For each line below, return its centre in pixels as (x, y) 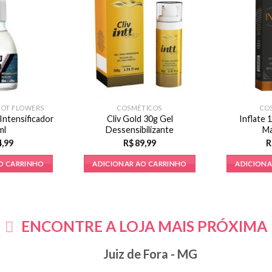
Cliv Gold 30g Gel (140, 118)
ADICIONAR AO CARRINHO (140, 163)
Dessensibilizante (140, 129)
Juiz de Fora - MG (150, 254)
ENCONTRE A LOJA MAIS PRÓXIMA (144, 226)
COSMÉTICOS (140, 107)
